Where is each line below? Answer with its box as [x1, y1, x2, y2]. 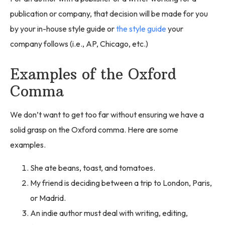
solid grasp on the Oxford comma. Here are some [10, 125, 178, 135]
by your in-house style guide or [10, 23, 116, 34]
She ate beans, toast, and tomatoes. [30, 163, 155, 173]
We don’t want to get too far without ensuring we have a [10, 109, 204, 120]
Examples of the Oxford [10, 65, 176, 83]
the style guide [116, 23, 166, 34]
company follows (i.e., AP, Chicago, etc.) [10, 38, 148, 49]
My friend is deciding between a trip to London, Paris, [30, 178, 212, 188]
